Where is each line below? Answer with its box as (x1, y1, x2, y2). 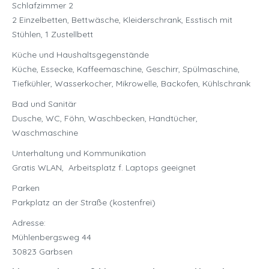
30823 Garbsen (12, 246, 73, 258)
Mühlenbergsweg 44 (12, 232, 91, 243)
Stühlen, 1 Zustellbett (12, 29, 93, 40)
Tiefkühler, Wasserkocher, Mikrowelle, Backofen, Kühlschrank (12, 78, 250, 89)
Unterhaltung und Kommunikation (12, 148, 146, 159)
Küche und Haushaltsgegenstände (12, 49, 149, 61)
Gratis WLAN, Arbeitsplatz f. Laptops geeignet (12, 162, 196, 174)
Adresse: (12, 217, 46, 229)
